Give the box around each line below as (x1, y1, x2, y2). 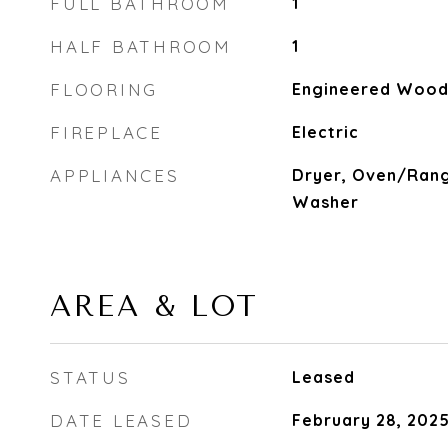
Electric (291, 122, 359, 142)
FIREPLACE (50, 122, 163, 143)
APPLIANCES (50, 165, 180, 186)
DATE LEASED (50, 410, 193, 431)
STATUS (50, 367, 131, 388)
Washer (291, 192, 359, 212)
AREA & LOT (50, 289, 259, 323)
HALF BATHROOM (50, 36, 232, 57)
